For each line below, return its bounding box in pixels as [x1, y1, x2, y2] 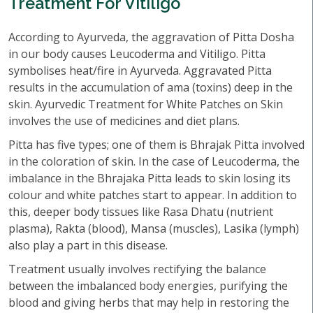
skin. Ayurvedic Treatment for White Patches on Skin [8, 96, 283, 112]
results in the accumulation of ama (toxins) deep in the [8, 80, 293, 95]
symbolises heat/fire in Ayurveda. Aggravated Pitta [8, 63, 272, 78]
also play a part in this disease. [8, 238, 168, 253]
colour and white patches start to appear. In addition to [8, 187, 297, 203]
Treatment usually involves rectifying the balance [8, 261, 266, 277]
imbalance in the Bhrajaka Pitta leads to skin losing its [8, 170, 291, 186]
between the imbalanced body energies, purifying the [8, 278, 288, 293]
